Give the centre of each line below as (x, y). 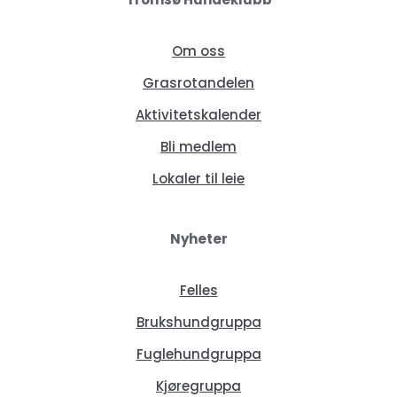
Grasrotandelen (198, 83)
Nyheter (198, 239)
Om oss (198, 51)
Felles (198, 291)
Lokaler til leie (198, 179)
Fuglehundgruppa (198, 354)
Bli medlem (198, 147)
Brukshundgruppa (198, 323)
